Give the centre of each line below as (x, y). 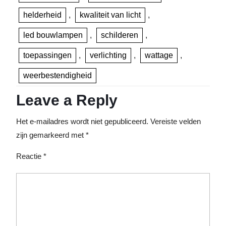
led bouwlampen (53, 35)
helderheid (42, 15)
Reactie (30, 156)
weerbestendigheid (58, 75)
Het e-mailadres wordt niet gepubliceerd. (82, 121)
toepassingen (47, 55)
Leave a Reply (67, 100)
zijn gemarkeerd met (51, 135)
